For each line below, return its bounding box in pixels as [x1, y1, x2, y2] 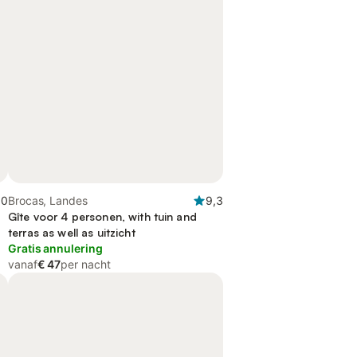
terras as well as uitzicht [8, 226, 135, 239]
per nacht [61, 257, 111, 271]
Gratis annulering [8, 241, 103, 255]
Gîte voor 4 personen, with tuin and [8, 210, 197, 223]
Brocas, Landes [8, 194, 88, 207]
